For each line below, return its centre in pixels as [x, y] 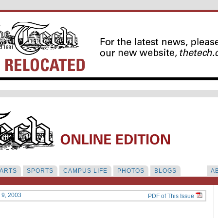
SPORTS [40, 171]
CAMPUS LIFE [85, 171]
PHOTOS [131, 171]
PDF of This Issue [172, 196]
